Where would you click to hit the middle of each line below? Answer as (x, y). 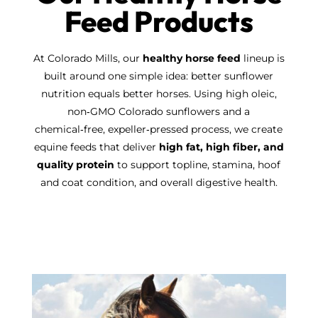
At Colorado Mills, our (88, 59)
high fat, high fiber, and (221, 147)
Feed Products (159, 22)
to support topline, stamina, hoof (198, 165)
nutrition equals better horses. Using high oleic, (159, 94)
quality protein (76, 165)
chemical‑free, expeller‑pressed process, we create (159, 130)
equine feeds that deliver (96, 147)
